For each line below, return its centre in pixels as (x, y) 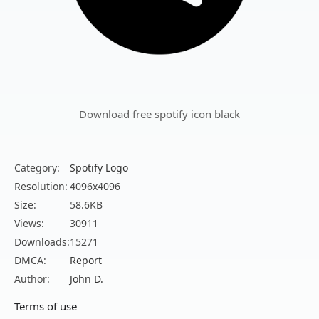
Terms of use (46, 307)
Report (86, 261)
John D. (87, 279)
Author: (32, 279)
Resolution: (41, 187)
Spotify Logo (99, 168)
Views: (29, 224)
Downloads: (42, 242)
